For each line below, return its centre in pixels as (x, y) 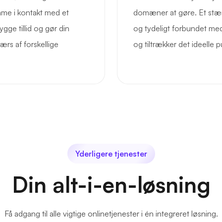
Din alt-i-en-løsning (111, 185)
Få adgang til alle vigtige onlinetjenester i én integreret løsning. (111, 214)
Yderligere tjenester (111, 154)
